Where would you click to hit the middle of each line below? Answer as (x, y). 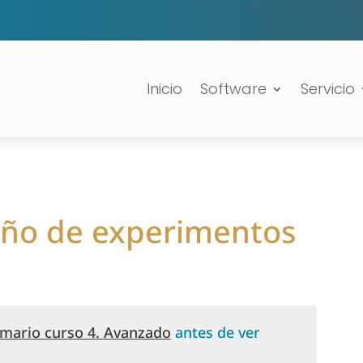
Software (233, 88)
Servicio (327, 88)
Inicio (164, 88)
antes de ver (215, 332)
